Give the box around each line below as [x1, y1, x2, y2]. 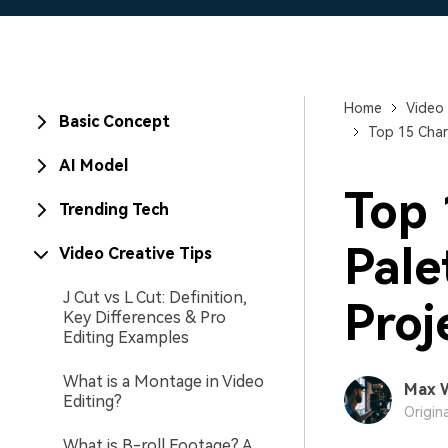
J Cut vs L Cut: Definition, [63, 288, 247, 307]
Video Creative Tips [59, 244, 212, 263]
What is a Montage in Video [63, 372, 264, 391]
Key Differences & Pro [63, 308, 226, 327]
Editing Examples [63, 328, 189, 347]
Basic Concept [59, 112, 170, 131]
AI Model [59, 156, 128, 175]
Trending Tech [59, 200, 169, 219]
